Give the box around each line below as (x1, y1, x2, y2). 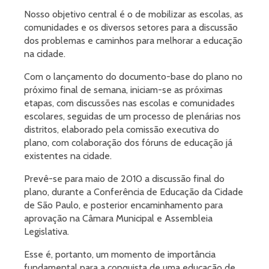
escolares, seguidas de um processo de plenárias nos (24, 110, 241, 122)
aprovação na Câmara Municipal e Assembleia (24, 213, 213, 224)
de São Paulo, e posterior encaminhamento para (24, 199, 223, 211)
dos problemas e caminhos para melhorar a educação (24, 35, 243, 46)
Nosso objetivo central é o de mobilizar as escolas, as (24, 8, 243, 20)
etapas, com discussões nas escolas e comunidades (24, 97, 235, 109)
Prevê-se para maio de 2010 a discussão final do (24, 173, 225, 184)
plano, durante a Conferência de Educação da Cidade (24, 186, 243, 198)
